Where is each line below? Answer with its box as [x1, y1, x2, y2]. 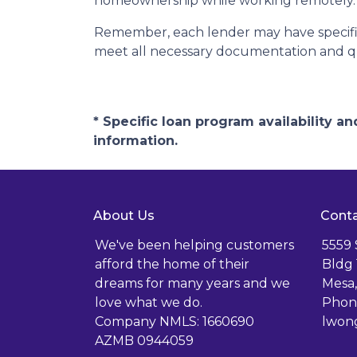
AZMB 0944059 [95, 333, 194, 348]
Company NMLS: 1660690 [95, 314, 254, 329]
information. [93, 133, 178, 148]
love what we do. [95, 295, 202, 310]
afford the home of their [95, 257, 249, 272]
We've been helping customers [95, 237, 294, 253]
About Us [93, 208, 155, 223]
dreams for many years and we [95, 276, 290, 291]
